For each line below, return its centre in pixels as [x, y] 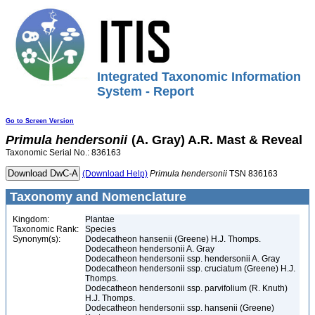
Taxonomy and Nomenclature [96, 197]
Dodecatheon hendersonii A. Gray [150, 249]
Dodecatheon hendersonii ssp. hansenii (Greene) [180, 308]
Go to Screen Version [40, 121]
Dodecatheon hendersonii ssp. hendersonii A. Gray [182, 259]
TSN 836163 [252, 174]
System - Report [146, 91]
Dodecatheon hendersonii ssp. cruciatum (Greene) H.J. [190, 269]
